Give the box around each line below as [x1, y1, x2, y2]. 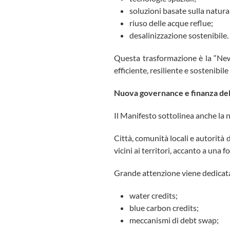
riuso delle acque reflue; [129, 18, 213, 28]
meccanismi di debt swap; [129, 215, 219, 225]
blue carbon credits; [129, 203, 199, 213]
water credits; [129, 190, 178, 201]
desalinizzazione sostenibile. [129, 30, 228, 41]
